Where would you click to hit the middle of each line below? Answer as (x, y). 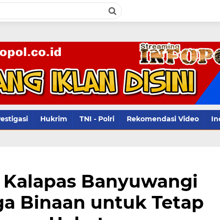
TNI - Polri (97, 119)
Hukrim (54, 119)
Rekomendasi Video (163, 119)
